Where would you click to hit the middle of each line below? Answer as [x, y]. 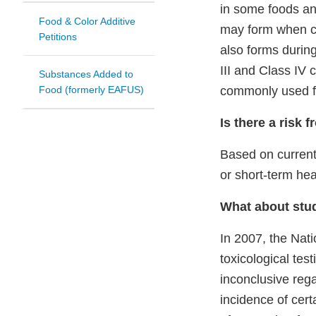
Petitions [58, 37]
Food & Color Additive [87, 22]
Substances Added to [86, 74]
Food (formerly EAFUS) [91, 90]
